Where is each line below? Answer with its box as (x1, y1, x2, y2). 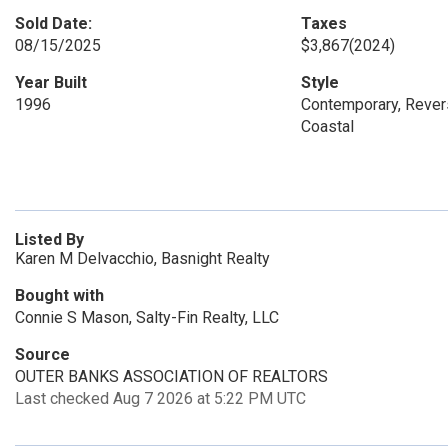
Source (15, 345, 70, 364)
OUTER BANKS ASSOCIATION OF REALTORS (15, 367, 328, 386)
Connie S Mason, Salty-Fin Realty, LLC (15, 308, 279, 327)
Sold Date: (15, 14, 92, 33)
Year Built (15, 73, 87, 92)
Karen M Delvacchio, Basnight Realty (15, 249, 270, 268)
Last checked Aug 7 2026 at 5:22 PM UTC (15, 389, 306, 408)
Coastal (300, 117, 354, 136)
